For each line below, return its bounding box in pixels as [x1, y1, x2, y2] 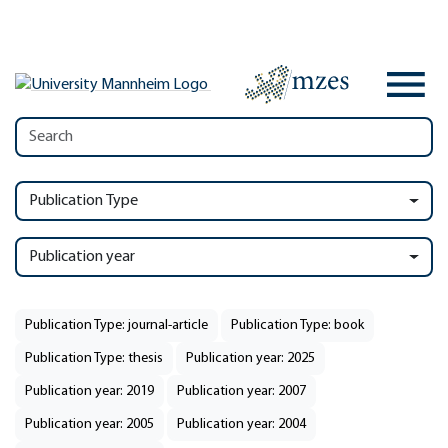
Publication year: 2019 [25, 384, 154, 399]
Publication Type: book [231, 318, 364, 333]
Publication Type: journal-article [25, 318, 208, 333]
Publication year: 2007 [177, 384, 306, 399]
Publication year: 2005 [25, 417, 154, 432]
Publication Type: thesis [25, 351, 163, 366]
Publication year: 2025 [186, 351, 315, 366]
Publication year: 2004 [177, 417, 306, 432]
